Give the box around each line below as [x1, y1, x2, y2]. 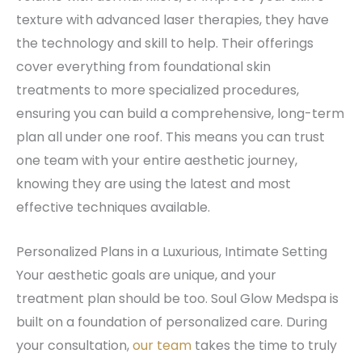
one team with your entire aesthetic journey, [16, 151, 297, 170]
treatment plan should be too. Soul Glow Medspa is [16, 288, 339, 308]
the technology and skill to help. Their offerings [16, 34, 314, 53]
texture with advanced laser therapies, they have [16, 11, 329, 30]
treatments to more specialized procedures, [16, 81, 299, 100]
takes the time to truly [192, 335, 337, 355]
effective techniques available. [16, 198, 210, 217]
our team [133, 335, 192, 355]
